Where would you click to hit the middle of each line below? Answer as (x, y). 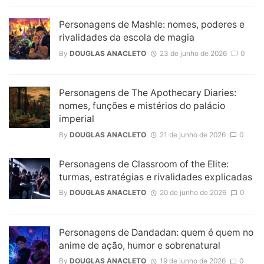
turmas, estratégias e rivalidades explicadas (156, 177)
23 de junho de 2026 (193, 53)
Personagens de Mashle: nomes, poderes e (152, 25)
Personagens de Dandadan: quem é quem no (156, 232)
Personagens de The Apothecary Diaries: (148, 93)
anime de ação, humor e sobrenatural (140, 245)
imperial (77, 119)
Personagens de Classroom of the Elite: (144, 164)
